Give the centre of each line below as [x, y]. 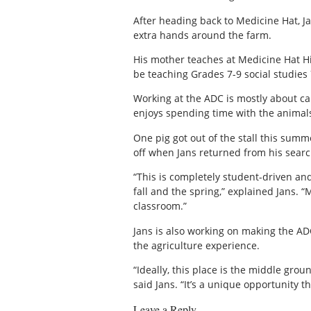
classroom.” [160, 206]
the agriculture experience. [196, 245]
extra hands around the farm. [202, 35]
